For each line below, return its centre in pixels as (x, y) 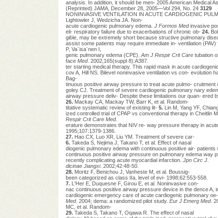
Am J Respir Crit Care (167, 55)
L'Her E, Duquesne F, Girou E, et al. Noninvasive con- (135, 183)
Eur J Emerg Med (190, 201)
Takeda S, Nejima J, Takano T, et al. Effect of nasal (131, 142)
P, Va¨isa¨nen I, (83, 49)
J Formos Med (171, 26)
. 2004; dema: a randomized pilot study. (122, 201)
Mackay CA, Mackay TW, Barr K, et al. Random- (131, 101)
